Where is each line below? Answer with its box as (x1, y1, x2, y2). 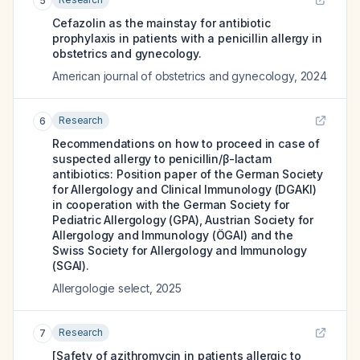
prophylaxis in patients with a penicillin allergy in (52, 31, 322, 45)
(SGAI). (52, 259, 89, 272)
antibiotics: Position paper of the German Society (52, 167, 324, 181)
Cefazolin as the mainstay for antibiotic (52, 16, 271, 30)
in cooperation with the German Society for (52, 198, 290, 211)
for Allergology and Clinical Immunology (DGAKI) (52, 182, 317, 196)
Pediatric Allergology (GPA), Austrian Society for (52, 213, 314, 227)
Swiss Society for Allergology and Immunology (52, 243, 307, 257)
